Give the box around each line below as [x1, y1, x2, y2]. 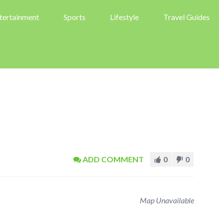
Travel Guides [163, 12, 210, 22]
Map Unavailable [139, 196, 194, 205]
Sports [64, 12, 86, 22]
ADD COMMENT [81, 154, 145, 164]
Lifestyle [110, 12, 139, 22]
